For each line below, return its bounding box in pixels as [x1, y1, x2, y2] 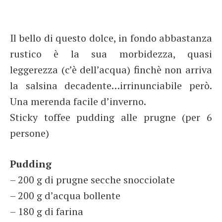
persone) [10, 126, 49, 140]
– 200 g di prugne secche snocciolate [10, 173, 175, 186]
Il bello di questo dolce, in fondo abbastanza [10, 31, 212, 45]
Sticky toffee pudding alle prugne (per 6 [10, 111, 212, 124]
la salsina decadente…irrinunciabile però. [10, 79, 212, 92]
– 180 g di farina [10, 205, 83, 218]
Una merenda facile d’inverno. [10, 95, 146, 108]
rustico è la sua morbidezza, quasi [10, 47, 212, 60]
